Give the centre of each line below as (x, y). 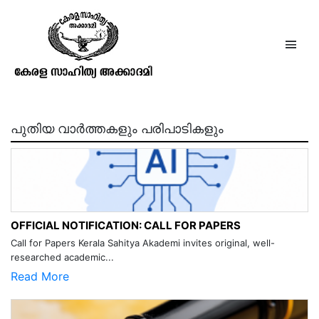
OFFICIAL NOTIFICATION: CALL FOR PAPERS (126, 225)
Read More (40, 276)
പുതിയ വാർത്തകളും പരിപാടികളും (117, 129)
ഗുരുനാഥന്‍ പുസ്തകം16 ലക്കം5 (159, 31)
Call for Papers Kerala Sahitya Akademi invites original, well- (143, 243)
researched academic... (62, 257)
